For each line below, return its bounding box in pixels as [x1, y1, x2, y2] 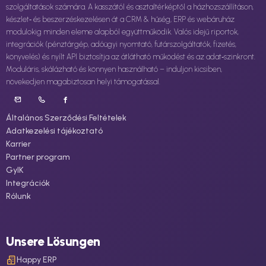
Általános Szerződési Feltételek [6, 112, 126, 123]
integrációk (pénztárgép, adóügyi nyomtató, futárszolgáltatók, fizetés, [6, 39, 236, 49]
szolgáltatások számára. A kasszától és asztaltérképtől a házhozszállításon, [6, 2, 254, 11]
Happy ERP [17, 254, 57, 265]
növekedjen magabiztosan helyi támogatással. [6, 77, 160, 86]
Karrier [6, 138, 31, 149]
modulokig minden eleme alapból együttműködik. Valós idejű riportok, [6, 27, 239, 36]
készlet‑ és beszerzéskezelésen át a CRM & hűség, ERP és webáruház [6, 14, 235, 24]
